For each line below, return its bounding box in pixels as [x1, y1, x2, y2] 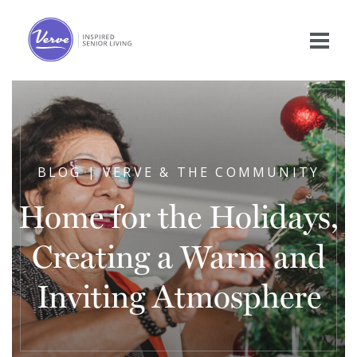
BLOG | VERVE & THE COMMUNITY [37, 163, 320, 182]
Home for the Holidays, [18, 198, 339, 237]
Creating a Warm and [31, 238, 326, 277]
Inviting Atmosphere [36, 278, 321, 316]
